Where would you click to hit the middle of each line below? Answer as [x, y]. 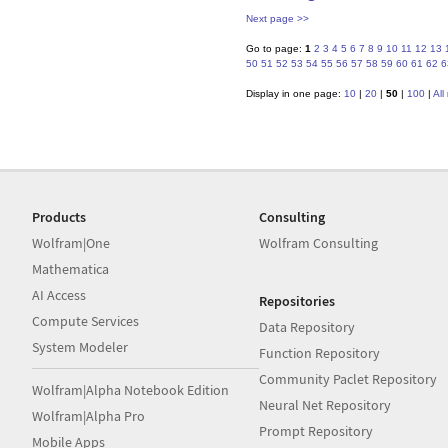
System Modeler [80, 347]
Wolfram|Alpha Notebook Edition [130, 390]
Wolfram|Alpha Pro [88, 416]
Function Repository [320, 353]
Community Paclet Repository [348, 379]
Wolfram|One [71, 243]
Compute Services [85, 321]
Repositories [297, 301]
